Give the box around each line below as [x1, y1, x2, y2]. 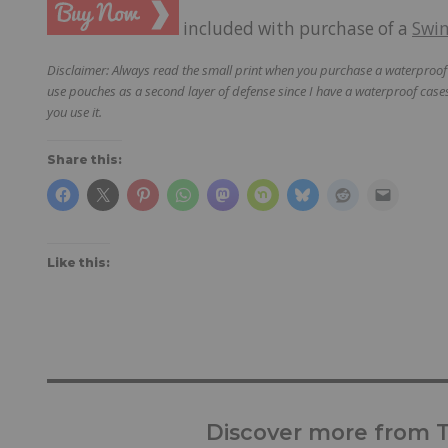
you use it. [47, 103, 105, 122]
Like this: [47, 254, 110, 270]
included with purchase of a [179, 16, 412, 40]
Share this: [47, 152, 122, 168]
